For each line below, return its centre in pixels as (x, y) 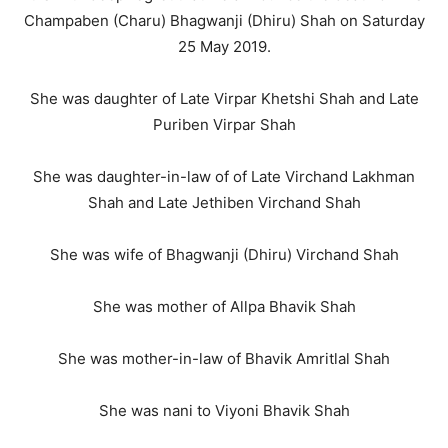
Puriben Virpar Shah (224, 124)
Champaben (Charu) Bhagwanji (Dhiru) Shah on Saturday (224, 20)
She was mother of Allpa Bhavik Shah (224, 306)
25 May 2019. (224, 46)
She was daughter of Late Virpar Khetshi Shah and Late (224, 98)
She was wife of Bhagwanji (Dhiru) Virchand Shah (224, 254)
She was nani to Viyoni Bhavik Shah (224, 410)
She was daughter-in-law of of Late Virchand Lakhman (224, 176)
